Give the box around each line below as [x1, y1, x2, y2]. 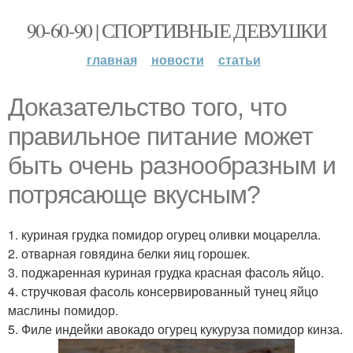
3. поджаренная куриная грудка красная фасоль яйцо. [8, 263, 324, 281]
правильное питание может [8, 122, 313, 150]
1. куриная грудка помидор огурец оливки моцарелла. [8, 225, 321, 243]
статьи [217, 50, 261, 69]
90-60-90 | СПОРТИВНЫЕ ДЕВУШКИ [26, 17, 327, 43]
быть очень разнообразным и [8, 151, 336, 180]
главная [86, 50, 137, 69]
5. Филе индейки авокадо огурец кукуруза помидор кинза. [8, 320, 343, 338]
